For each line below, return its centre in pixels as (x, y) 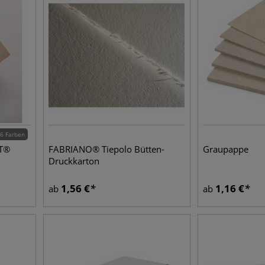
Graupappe (226, 149)
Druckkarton (74, 161)
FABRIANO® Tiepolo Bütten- (107, 149)
